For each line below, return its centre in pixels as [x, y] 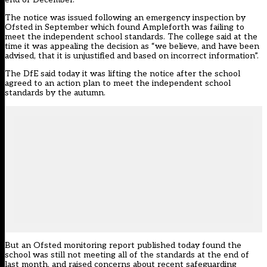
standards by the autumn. [55, 93]
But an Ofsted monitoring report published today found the [123, 246]
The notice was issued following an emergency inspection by [125, 18]
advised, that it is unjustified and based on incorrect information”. [132, 56]
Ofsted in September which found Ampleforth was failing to [125, 27]
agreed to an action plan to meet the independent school [118, 83]
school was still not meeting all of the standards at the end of [127, 255]
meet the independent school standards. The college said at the [131, 37]
